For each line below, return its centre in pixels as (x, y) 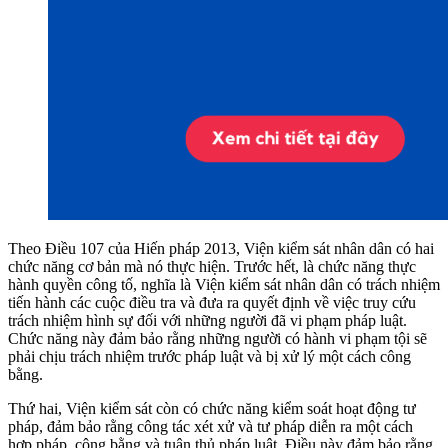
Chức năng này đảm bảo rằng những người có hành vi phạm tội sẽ (217, 339)
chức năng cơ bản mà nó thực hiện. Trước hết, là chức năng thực (212, 267)
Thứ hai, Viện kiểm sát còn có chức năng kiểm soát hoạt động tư (212, 409)
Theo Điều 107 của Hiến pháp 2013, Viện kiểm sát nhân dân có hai (221, 249)
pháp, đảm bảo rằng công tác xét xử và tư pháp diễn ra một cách (210, 427)
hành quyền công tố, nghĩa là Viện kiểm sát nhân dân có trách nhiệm (224, 285)
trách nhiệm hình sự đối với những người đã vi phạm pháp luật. (207, 321)
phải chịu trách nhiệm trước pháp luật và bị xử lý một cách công (209, 357)
